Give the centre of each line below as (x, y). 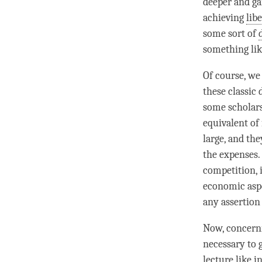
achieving (225, 18)
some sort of (231, 34)
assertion (241, 202)
